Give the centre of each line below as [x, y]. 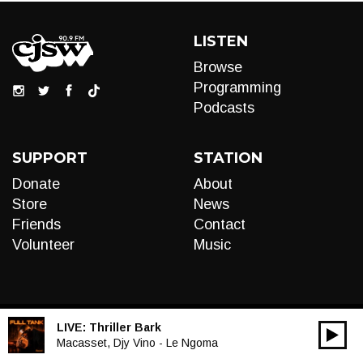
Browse [218, 67]
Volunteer [43, 245]
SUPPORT [50, 158]
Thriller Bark [125, 327]
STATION [228, 158]
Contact [220, 224]
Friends [36, 224]
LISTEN [221, 41]
